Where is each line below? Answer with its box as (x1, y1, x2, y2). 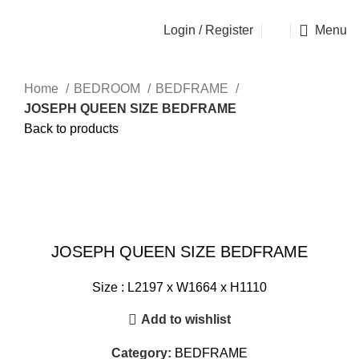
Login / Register (163, 23, 253, 37)
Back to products (24, 122, 119, 135)
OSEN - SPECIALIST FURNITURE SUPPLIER (12, 2, 212, 13)
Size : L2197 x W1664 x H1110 (92, 280, 267, 294)
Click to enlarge (24, 184, 113, 199)
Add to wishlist (141, 313, 232, 327)
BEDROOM (74, 82, 143, 95)
